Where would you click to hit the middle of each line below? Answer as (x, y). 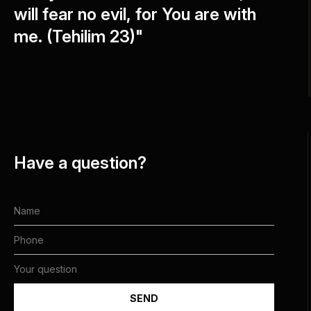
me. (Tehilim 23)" (78, 36)
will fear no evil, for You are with (135, 14)
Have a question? (80, 162)
